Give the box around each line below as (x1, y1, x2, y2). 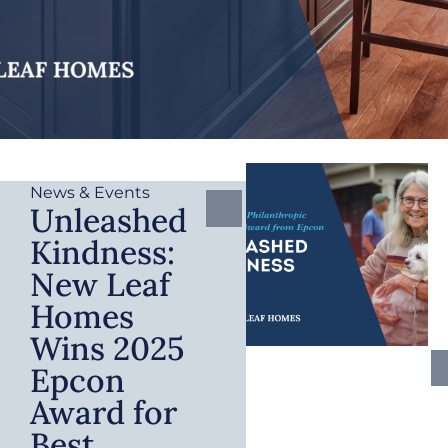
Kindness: (30, 231, 175, 273)
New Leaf (30, 263, 170, 305)
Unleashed (30, 199, 187, 241)
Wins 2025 (30, 327, 184, 369)
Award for (30, 391, 177, 433)
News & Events (30, 182, 150, 202)
